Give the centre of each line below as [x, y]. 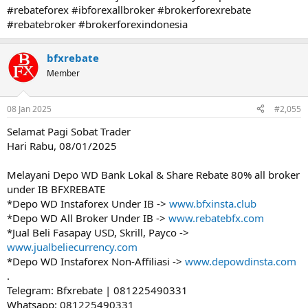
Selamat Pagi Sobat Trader [69, 131]
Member [63, 73]
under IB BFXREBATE [56, 189]
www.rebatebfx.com [216, 218]
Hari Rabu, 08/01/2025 [62, 145]
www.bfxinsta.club [213, 203]
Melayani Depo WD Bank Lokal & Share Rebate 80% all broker [153, 174]
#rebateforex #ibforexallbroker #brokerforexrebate [129, 10]
